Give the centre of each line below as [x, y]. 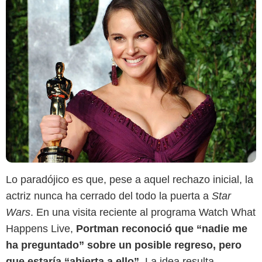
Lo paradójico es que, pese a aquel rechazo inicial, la [130, 179]
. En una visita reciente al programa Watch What [143, 212]
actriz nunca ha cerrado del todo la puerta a [109, 196]
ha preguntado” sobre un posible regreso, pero [124, 245]
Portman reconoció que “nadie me [162, 228]
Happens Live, [41, 228]
